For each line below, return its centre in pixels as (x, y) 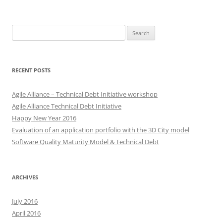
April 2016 (26, 213)
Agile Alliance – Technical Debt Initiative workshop (85, 94)
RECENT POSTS (31, 70)
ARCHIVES (25, 177)
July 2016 (25, 201)
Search (21, 30)
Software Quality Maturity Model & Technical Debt (85, 141)
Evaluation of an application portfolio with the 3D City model (101, 130)
